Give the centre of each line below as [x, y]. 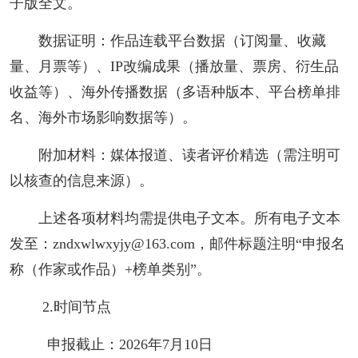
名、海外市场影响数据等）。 [103, 117]
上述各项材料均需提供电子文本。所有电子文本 [189, 218]
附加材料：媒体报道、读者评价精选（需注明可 [189, 155]
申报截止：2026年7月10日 [125, 344]
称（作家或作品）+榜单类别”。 [110, 269]
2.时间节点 [75, 306]
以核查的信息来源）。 [81, 180]
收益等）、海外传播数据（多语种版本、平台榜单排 [175, 91]
